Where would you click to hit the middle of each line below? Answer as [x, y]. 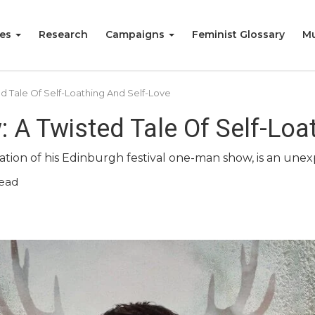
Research [63, 34]
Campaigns [136, 34]
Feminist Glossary [238, 34]
